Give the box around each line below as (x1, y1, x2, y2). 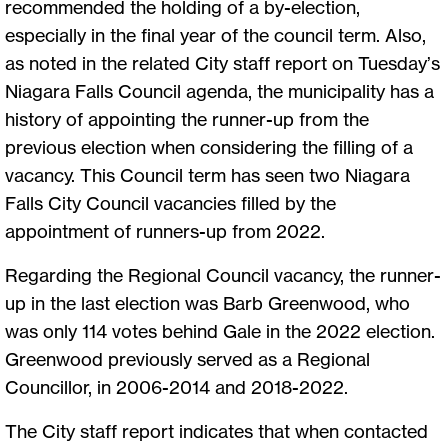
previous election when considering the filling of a (5, 136, 413, 159)
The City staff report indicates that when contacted (5, 420, 428, 443)
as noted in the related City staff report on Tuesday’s (5, 52, 440, 75)
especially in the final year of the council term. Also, (5, 24, 426, 47)
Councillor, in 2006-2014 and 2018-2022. (5, 376, 352, 399)
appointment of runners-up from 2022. (5, 220, 329, 243)
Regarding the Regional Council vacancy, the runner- (5, 264, 441, 287)
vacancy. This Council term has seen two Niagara (5, 164, 410, 187)
